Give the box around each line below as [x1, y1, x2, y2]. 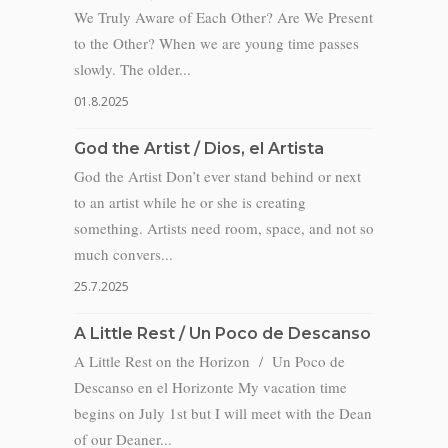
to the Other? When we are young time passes [74, 33, 359, 53]
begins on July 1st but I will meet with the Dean [74, 403, 372, 423]
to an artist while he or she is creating [74, 192, 306, 212]
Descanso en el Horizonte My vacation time [74, 377, 347, 397]
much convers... [74, 244, 173, 264]
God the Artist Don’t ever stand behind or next [74, 166, 361, 186]
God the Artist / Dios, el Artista [74, 139, 324, 158]
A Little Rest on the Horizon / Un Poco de [74, 351, 345, 371]
